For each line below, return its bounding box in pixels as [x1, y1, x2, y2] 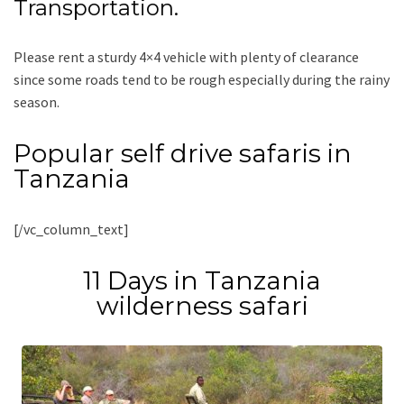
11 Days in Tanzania [83, 265, 321, 297]
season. [14, 93, 60, 112]
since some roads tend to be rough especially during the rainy [14, 70, 390, 89]
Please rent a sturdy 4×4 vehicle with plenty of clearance [14, 48, 359, 67]
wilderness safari [96, 290, 308, 322]
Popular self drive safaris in [14, 138, 352, 170]
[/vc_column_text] [14, 220, 129, 239]
